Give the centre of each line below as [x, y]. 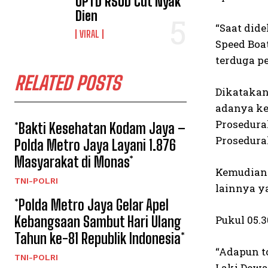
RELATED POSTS [67, 83]
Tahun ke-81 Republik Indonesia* [100, 238]
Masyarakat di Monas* [74, 162]
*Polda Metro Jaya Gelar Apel [92, 205]
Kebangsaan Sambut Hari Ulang [98, 222]
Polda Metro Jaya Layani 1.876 [95, 145]
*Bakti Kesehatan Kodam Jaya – [100, 128]
